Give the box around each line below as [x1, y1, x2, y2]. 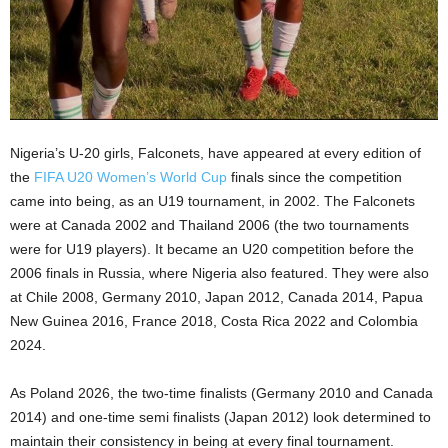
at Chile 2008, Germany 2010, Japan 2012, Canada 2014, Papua [10, 289, 423, 306]
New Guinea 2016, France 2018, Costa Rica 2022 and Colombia [10, 313, 418, 330]
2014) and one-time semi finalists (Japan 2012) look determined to [10, 409, 431, 426]
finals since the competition [227, 169, 402, 186]
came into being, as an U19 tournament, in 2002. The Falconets [10, 193, 415, 210]
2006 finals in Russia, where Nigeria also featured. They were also [10, 265, 429, 282]
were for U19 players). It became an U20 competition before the [10, 241, 414, 258]
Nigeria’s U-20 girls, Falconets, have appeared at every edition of [10, 145, 421, 162]
